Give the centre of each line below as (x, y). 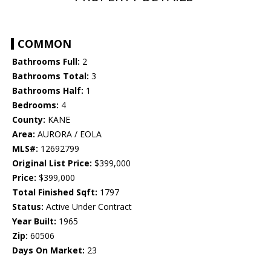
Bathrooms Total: (51, 76)
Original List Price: (52, 163)
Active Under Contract (88, 207)
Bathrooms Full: (46, 62)
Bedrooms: (35, 105)
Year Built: (34, 221)
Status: (28, 207)
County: (29, 120)
